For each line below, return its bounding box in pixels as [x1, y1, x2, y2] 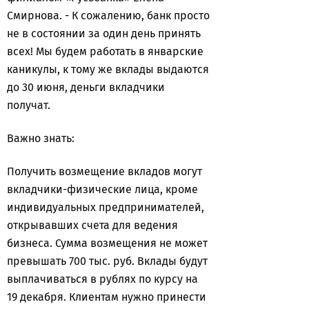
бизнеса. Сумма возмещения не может [7, 237, 208, 250]
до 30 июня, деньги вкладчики [7, 81, 165, 94]
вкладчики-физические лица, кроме [7, 183, 198, 196]
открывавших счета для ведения [7, 219, 178, 232]
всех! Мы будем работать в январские [7, 45, 203, 58]
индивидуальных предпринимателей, [7, 201, 204, 214]
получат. [7, 99, 50, 112]
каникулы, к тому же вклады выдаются [7, 63, 209, 76]
